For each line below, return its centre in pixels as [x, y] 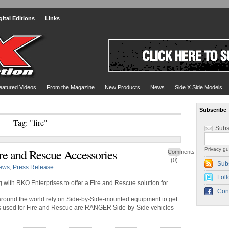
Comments [181, 152]
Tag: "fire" [30, 122]
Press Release [33, 167]
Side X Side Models [199, 87]
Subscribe [213, 110]
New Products [122, 87]
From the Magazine [71, 87]
